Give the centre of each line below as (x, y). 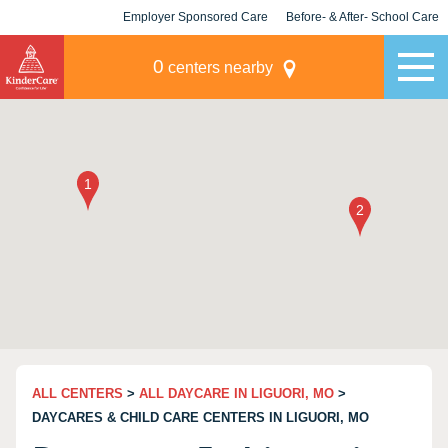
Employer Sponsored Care (195, 17)
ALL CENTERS (77, 393)
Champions (362, 52)
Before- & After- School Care (362, 17)
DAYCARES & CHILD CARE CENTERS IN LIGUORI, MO (200, 417)
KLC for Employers (195, 52)
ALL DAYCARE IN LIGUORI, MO (236, 393)
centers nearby (218, 67)
